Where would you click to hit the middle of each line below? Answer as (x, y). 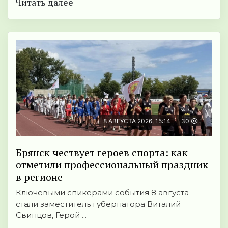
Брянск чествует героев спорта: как (102, 153)
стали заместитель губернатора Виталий (98, 204)
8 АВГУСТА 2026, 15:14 (137, 121)
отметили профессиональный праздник (112, 165)
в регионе (39, 177)
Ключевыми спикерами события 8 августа (102, 193)
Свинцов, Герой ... (51, 215)
